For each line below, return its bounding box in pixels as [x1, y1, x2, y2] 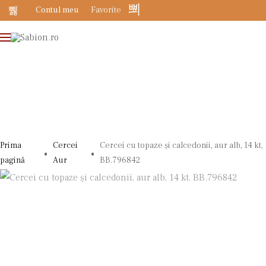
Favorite [91, 5, 121, 16]
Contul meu [36, 5, 79, 15]
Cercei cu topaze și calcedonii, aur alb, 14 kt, [100, 140, 264, 151]
